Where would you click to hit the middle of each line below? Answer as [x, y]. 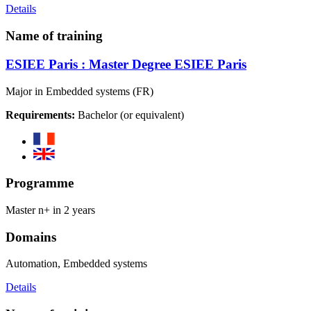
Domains [31, 237]
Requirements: [40, 115]
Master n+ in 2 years [50, 210]
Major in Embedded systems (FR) [79, 91]
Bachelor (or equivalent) [129, 115]
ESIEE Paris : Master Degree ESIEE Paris [126, 64]
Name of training [54, 36]
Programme [40, 183]
